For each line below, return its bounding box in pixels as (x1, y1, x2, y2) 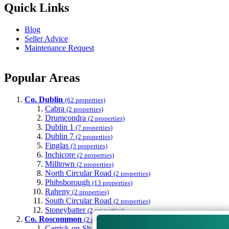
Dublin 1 (45, 123, 74, 132)
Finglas (45, 141, 68, 150)
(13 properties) (92, 179, 132, 187)
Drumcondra (45, 113, 86, 123)
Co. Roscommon (25, 215, 82, 224)
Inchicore (45, 150, 75, 159)
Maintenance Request (25, 43, 94, 53)
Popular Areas (4, 71, 80, 85)
